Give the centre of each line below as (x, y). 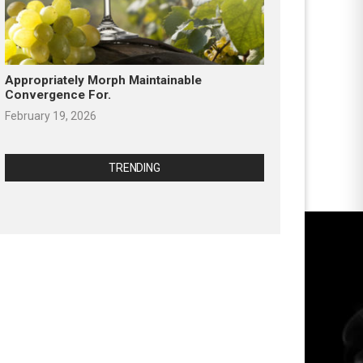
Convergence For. (58, 95)
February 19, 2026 (51, 116)
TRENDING (135, 168)
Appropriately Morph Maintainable (103, 81)
